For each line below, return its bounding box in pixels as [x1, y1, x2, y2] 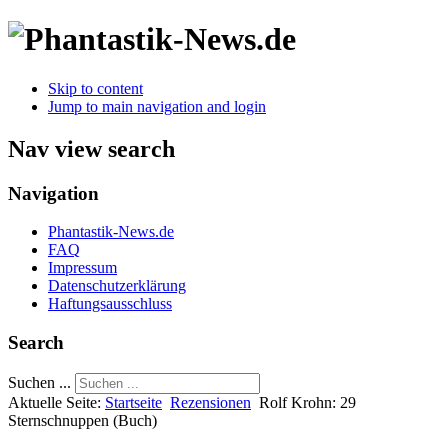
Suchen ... [8, 373, 71, 391]
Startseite [105, 393, 162, 411]
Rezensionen [170, 393, 251, 411]
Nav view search [8, 135, 175, 162]
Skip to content [48, 79, 143, 97]
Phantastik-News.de [48, 223, 174, 241]
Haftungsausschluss [48, 295, 172, 313]
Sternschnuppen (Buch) [8, 411, 157, 429]
